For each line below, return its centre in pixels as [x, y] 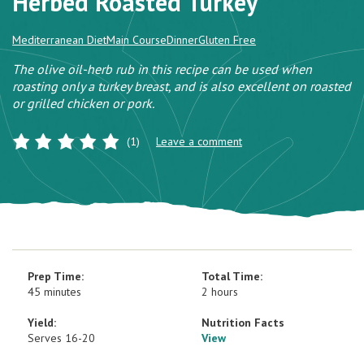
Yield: [42, 323]
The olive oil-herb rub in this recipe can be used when [162, 69]
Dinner [182, 40]
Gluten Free [227, 40]
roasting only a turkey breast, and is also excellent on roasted [182, 86]
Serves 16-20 [61, 338]
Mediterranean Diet [59, 40]
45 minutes [54, 292]
